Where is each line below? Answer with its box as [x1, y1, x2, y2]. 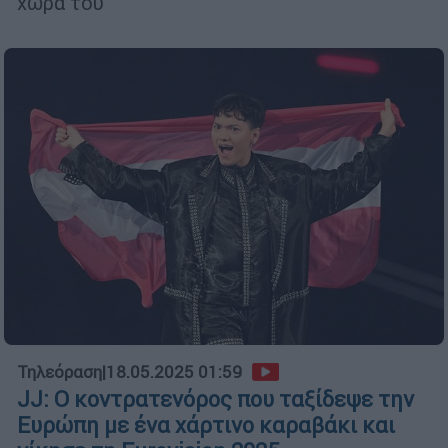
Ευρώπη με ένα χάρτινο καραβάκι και [17, 411, 395, 439]
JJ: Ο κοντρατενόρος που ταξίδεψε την [17, 385, 414, 413]
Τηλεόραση [17, 360, 102, 383]
